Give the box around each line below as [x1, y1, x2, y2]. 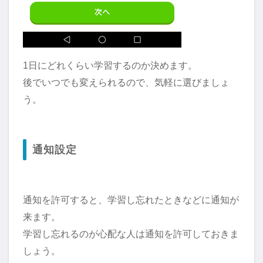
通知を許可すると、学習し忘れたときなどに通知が [23, 194, 239, 205]
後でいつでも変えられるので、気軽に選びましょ [23, 77, 230, 88]
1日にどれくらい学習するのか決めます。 [23, 60, 197, 71]
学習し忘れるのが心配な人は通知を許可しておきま [23, 228, 239, 240]
